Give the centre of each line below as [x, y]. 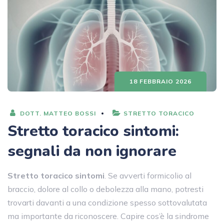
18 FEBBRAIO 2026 [160, 81]
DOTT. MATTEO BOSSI [57, 113]
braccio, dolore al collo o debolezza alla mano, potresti [105, 189]
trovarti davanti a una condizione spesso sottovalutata [107, 202]
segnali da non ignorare [92, 151]
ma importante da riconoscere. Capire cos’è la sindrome [108, 216]
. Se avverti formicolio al [148, 175]
